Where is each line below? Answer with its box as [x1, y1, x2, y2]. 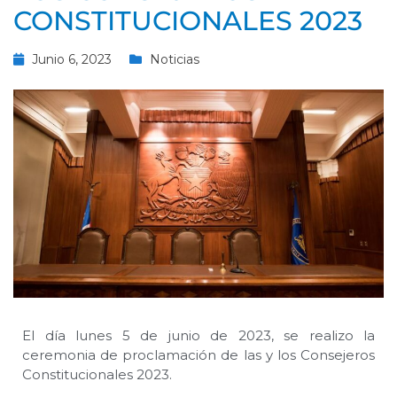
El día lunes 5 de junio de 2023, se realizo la [22, 327, 375, 345]
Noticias [150, 51, 199, 68]
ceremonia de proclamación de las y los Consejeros [22, 346, 375, 364]
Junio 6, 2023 [32, 51, 112, 68]
